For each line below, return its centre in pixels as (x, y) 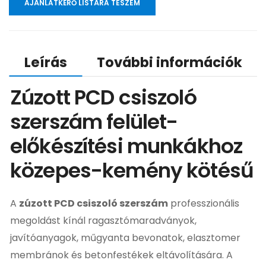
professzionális (204, 203)
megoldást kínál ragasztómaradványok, (103, 220)
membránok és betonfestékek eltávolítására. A (121, 255)
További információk (170, 62)
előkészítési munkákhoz (126, 146)
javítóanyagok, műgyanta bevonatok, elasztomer (125, 237)
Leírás (45, 62)
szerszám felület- (94, 121)
